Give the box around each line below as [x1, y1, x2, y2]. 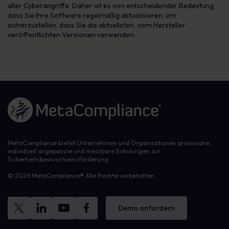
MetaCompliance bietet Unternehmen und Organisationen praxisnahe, [8, 139, 211, 147]
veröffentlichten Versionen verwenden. [8, 30, 135, 39]
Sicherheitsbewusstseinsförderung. [8, 155, 110, 163]
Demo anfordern [118, 203, 175, 213]
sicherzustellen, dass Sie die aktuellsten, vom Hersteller [8, 20, 186, 30]
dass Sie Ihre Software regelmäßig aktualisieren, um [8, 11, 176, 20]
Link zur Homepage [8, 97, 63, 105]
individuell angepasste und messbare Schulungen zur [8, 147, 161, 155]
